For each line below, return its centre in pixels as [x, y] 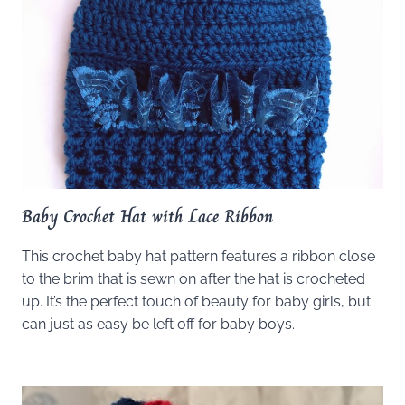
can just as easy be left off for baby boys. [158, 324]
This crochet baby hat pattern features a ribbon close [198, 256]
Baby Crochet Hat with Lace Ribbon [147, 216]
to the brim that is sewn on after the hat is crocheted [193, 278]
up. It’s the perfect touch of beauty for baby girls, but [196, 301]
